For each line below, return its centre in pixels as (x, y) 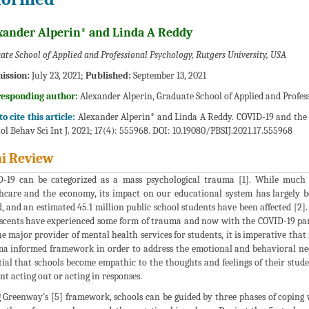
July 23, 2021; (57, 75)
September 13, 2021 (168, 75)
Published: (108, 75)
